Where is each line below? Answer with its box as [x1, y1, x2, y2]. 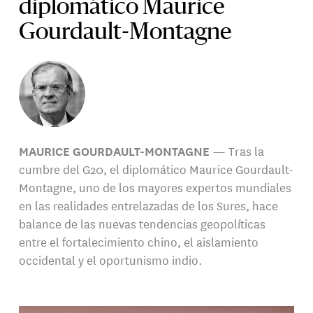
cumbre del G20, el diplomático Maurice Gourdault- [19, 160, 294, 178]
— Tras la [210, 142, 265, 160]
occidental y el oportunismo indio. [19, 251, 203, 269]
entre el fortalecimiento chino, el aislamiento [19, 233, 259, 251]
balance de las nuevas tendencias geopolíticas [19, 214, 266, 233]
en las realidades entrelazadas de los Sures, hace [19, 196, 279, 214]
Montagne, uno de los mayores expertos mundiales [19, 178, 292, 196]
